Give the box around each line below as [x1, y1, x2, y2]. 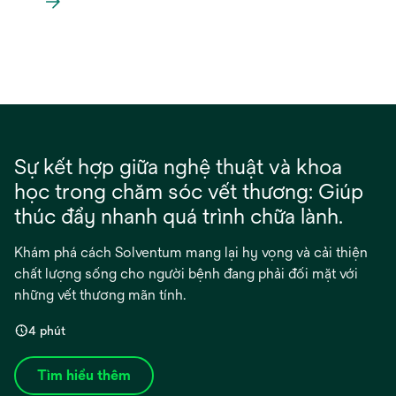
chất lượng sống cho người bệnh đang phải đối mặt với [14, 264, 358, 282]
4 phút [28, 323, 65, 338]
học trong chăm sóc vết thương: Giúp [14, 178, 363, 203]
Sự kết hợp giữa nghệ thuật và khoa [14, 153, 342, 179]
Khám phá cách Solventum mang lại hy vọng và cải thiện [14, 243, 368, 261]
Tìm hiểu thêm [37, 366, 131, 384]
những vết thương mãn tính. [14, 286, 186, 303]
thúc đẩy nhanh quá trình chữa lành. [14, 202, 343, 228]
